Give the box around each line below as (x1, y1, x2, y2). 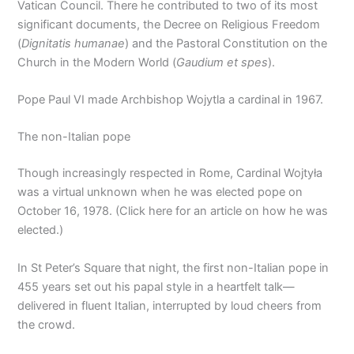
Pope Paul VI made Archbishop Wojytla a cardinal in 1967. (17, 92, 324, 107)
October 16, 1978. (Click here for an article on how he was (17, 204, 329, 219)
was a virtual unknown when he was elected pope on (17, 185, 303, 200)
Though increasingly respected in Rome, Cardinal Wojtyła (17, 166, 323, 181)
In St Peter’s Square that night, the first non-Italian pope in (17, 260, 330, 275)
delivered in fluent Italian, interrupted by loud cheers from (17, 298, 322, 313)
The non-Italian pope (17, 130, 131, 145)
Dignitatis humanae (21, 36, 126, 51)
